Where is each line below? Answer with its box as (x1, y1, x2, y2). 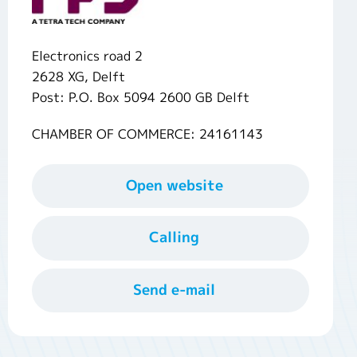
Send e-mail (133, 279, 216, 300)
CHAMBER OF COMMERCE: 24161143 (31, 125, 263, 143)
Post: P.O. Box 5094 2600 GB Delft (31, 88, 249, 106)
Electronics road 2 (31, 47, 143, 65)
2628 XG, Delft (31, 68, 125, 85)
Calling (149, 227, 200, 248)
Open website (125, 175, 223, 195)
